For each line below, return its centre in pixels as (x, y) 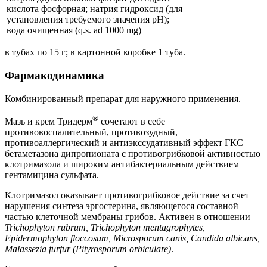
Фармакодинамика (55, 76)
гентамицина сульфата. (52, 175)
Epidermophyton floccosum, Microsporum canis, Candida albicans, (132, 238)
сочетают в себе (132, 122)
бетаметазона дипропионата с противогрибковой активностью (133, 154)
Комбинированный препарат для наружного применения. (123, 98)
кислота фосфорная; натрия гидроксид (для (94, 9)
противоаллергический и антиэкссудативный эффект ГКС (124, 143)
